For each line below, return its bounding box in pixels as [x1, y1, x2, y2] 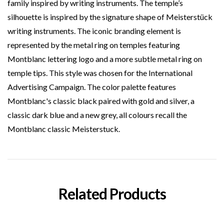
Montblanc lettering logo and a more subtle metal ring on [7, 53, 202, 63]
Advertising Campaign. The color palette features [7, 81, 176, 91]
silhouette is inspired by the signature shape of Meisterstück [7, 11, 212, 21]
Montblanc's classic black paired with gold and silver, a [7, 95, 194, 105]
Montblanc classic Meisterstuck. [7, 123, 120, 133]
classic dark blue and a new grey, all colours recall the [7, 109, 187, 119]
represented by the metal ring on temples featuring [7, 39, 180, 49]
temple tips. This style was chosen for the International [7, 67, 192, 77]
